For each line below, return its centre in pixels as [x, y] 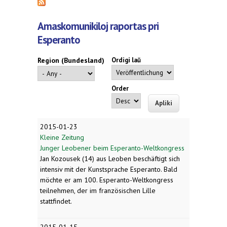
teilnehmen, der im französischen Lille [98, 190]
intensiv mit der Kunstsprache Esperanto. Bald [109, 169]
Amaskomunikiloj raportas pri [98, 26]
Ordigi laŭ [126, 60]
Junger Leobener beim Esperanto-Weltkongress [112, 148]
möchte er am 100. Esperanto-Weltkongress [107, 180]
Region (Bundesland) [71, 61]
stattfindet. [56, 201]
